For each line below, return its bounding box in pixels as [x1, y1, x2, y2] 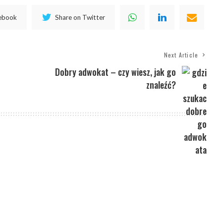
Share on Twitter [55, 13, 106, 21]
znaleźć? [146, 78, 176, 92]
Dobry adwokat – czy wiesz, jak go [55, 65, 176, 79]
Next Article [164, 51, 199, 59]
